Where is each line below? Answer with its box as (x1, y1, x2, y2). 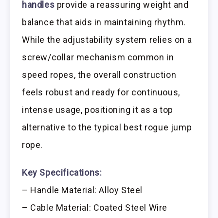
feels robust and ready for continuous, (22, 87, 180, 97)
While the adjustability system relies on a (22, 34, 192, 45)
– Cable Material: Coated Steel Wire (22, 202, 167, 213)
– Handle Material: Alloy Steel (22, 184, 143, 195)
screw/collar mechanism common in (22, 52, 174, 62)
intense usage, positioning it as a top (22, 104, 173, 115)
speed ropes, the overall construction (22, 69, 177, 80)
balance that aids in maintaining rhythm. (22, 17, 186, 27)
